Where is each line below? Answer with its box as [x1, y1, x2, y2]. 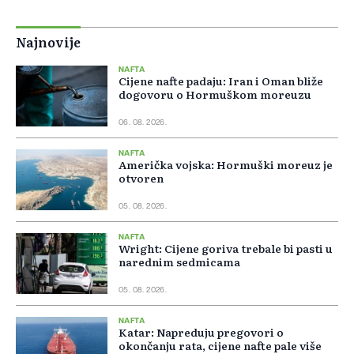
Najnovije [16, 32, 81, 52]
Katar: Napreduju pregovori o [119, 324, 284, 341]
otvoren [119, 170, 164, 186]
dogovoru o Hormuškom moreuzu [119, 86, 311, 103]
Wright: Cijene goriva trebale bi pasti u [119, 240, 333, 257]
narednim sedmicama [119, 254, 240, 270]
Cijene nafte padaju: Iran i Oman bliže [119, 73, 323, 89]
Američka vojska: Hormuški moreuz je [119, 156, 333, 173]
